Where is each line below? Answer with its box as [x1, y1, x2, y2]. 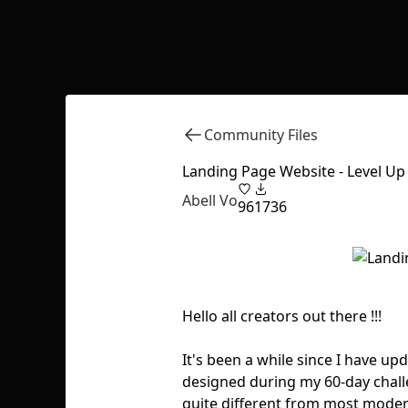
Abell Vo [182, 189, 238, 210]
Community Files [204, 125, 318, 145]
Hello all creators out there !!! [182, 306, 382, 326]
